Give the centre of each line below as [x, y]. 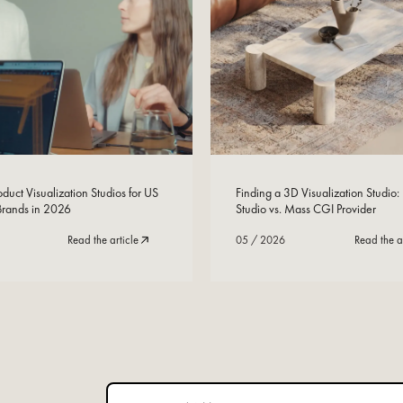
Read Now [139, 170]
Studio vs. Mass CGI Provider [306, 209]
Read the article [103, 241]
